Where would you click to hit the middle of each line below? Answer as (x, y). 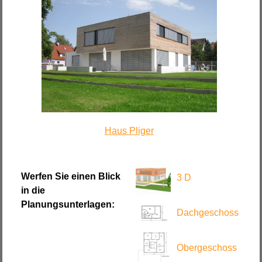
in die (33, 191)
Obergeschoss (207, 248)
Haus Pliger (129, 130)
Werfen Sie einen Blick (71, 177)
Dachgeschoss (208, 213)
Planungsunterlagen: (68, 205)
